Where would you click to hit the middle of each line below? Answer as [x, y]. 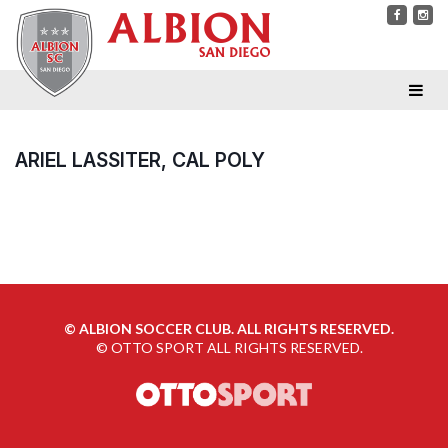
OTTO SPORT [157, 347]
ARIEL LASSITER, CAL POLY [140, 160]
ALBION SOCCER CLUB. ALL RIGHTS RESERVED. [236, 328]
